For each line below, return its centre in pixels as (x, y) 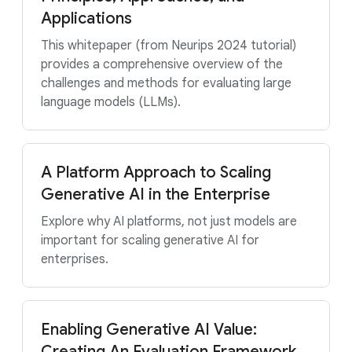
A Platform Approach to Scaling (156, 172)
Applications (86, 18)
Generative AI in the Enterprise (156, 194)
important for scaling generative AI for (150, 240)
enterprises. (75, 259)
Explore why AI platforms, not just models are (169, 222)
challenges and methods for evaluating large (166, 83)
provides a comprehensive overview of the (162, 64)
